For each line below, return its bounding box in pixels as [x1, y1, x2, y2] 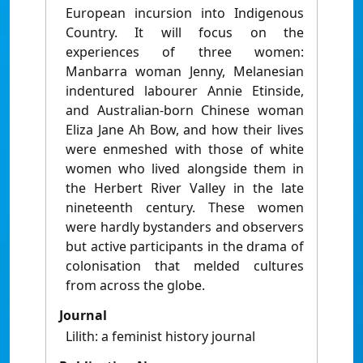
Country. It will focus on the [66, 23, 304, 42]
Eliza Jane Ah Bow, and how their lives [66, 121, 304, 139]
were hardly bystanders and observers [66, 218, 304, 237]
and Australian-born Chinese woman [66, 101, 304, 120]
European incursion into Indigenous [66, 4, 304, 23]
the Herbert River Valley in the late [66, 179, 304, 198]
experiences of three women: [66, 43, 304, 62]
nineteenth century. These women [66, 199, 304, 217]
